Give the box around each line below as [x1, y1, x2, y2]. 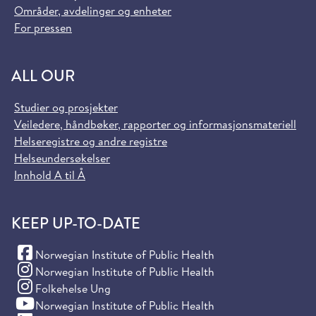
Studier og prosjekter [14, 99, 118, 115]
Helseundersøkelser [14, 150, 110, 166]
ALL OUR [11, 64, 75, 86]
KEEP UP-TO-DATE [11, 212, 140, 233]
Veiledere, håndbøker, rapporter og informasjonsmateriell [14, 116, 296, 132]
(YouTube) [13, 296, 59, 312]
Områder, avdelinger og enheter [14, 2, 171, 18]
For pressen [14, 19, 72, 35]
